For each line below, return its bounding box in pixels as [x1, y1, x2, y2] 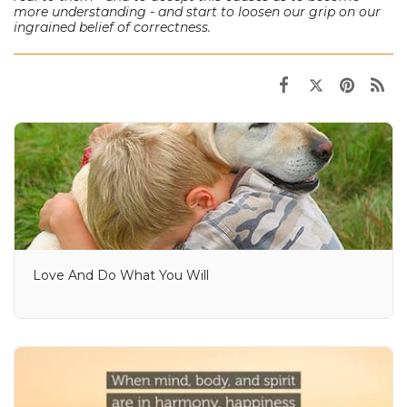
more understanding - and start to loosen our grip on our [14, 4, 381, 21]
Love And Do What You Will [33, 267, 209, 284]
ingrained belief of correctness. [14, 19, 211, 36]
